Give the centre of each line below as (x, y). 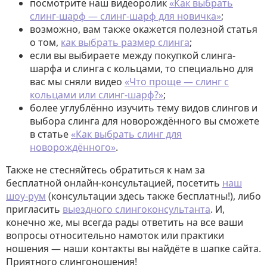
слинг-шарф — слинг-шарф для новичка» (125, 16)
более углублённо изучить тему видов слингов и (144, 108)
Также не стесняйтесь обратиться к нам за (105, 170)
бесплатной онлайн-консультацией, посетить (114, 183)
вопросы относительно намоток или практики (115, 236)
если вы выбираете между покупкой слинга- (133, 56)
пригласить (34, 209)
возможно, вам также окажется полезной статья (144, 30)
